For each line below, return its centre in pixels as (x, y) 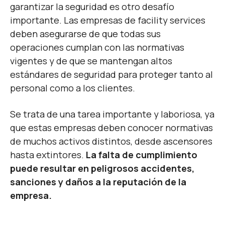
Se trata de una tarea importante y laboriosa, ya (112, 114)
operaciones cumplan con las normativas (97, 47)
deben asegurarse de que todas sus (85, 34)
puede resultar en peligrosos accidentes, (102, 168)
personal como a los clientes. (74, 88)
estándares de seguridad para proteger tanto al (111, 75)
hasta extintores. (48, 155)
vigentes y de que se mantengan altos (91, 61)
